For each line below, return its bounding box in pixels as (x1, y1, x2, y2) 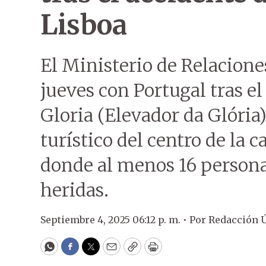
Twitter (90, 245, 130, 259)
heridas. (40, 179, 109, 201)
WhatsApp (48, 245, 104, 259)
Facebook (69, 245, 119, 259)
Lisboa (40, 8, 126, 42)
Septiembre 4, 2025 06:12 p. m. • (40, 214, 189, 226)
